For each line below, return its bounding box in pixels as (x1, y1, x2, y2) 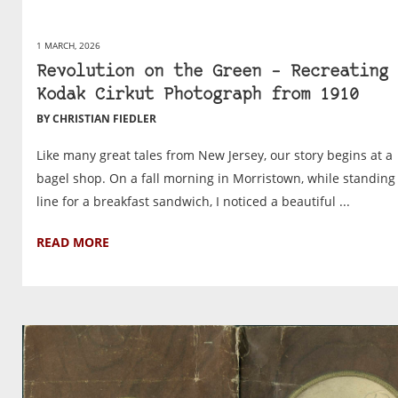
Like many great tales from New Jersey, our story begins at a (36, 147, 393, 164)
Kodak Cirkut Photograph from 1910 (36, 87, 359, 105)
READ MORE (36, 234, 109, 251)
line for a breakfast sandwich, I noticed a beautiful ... (36, 193, 350, 211)
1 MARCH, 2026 (36, 39, 100, 52)
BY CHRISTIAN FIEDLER (36, 111, 156, 127)
